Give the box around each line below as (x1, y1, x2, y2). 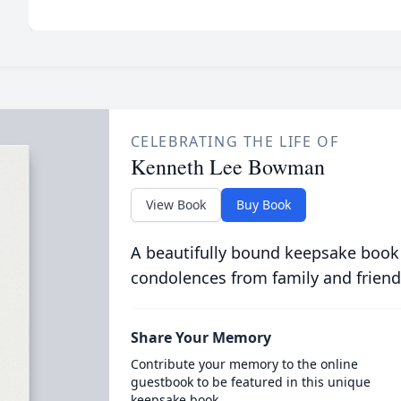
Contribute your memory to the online (130, 355, 358, 372)
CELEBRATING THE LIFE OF (130, 132, 339, 151)
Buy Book (235, 196, 291, 213)
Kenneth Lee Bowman (130, 152, 325, 181)
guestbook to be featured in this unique (130, 373, 371, 390)
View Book (145, 196, 206, 213)
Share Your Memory (130, 328, 271, 347)
